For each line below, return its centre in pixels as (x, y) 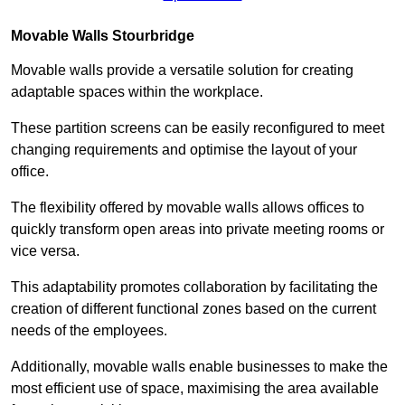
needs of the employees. (91, 331)
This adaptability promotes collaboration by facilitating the (194, 287)
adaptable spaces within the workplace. (139, 92)
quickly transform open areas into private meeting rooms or (198, 230)
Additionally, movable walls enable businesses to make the (199, 367)
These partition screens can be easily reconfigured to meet (198, 128)
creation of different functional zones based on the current (193, 309)
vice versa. (47, 251)
